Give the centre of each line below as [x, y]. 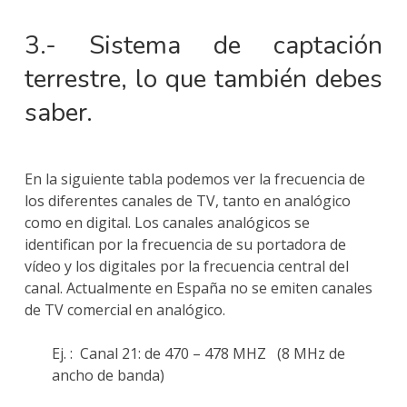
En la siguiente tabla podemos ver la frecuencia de [194, 179]
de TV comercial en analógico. [124, 310]
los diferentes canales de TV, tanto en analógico [187, 201]
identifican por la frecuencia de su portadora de [185, 245]
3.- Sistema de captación [203, 46]
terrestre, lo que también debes [203, 79]
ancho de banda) [108, 376]
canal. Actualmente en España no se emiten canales [198, 288]
